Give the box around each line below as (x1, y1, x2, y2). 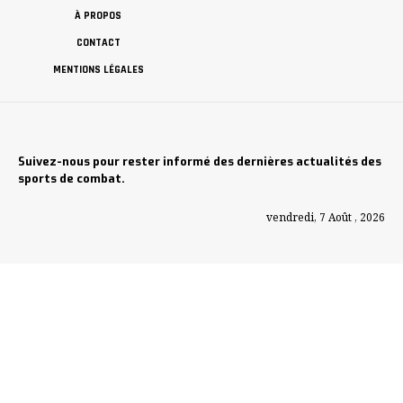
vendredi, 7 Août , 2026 (266, 210, 385, 225)
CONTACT (76, 36, 121, 50)
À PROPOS (75, 9, 121, 23)
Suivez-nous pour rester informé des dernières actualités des (18, 154, 381, 170)
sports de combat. (18, 171, 125, 187)
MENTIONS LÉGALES (52, 63, 144, 77)
